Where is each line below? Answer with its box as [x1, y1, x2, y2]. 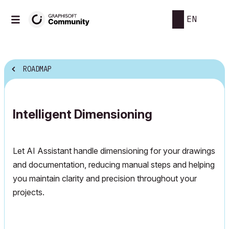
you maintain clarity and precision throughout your [13, 173, 197, 184]
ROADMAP [23, 64, 52, 74]
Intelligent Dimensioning [13, 107, 152, 122]
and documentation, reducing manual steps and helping [13, 159, 215, 170]
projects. [13, 187, 44, 197]
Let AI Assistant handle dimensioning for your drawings [13, 146, 215, 156]
